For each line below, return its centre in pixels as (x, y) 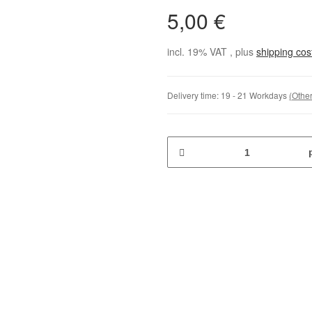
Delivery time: (194, 95)
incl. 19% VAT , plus (212, 52)
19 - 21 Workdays (255, 95)
